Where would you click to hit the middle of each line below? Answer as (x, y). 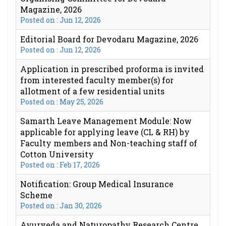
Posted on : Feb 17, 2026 (60, 165)
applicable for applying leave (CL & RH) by (105, 132)
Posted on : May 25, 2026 (62, 102)
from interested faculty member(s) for (97, 80)
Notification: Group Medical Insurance (97, 184)
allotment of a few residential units (92, 91)
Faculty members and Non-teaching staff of (109, 143)
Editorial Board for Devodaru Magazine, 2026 (109, 39)
